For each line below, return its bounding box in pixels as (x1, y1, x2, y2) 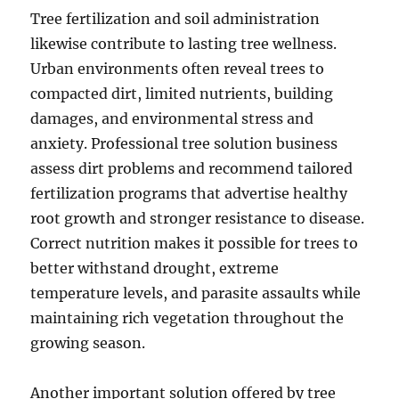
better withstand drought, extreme (30, 259, 280, 277)
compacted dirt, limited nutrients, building (30, 85, 334, 102)
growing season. (30, 334, 146, 352)
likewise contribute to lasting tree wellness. (30, 35, 338, 53)
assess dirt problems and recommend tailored (30, 159, 354, 177)
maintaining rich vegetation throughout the (30, 309, 345, 327)
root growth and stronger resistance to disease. (30, 209, 365, 227)
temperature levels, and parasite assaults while (30, 284, 362, 302)
